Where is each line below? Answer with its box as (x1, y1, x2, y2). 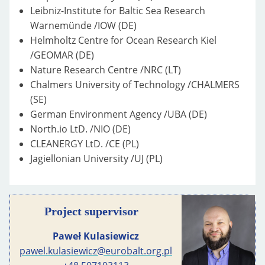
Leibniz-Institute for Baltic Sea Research (30, 4, 206, 17)
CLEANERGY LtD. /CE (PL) (30, 137, 140, 150)
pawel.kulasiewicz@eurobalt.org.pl (20, 244, 172, 257)
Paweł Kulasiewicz (53, 229, 139, 243)
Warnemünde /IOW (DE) (30, 18, 137, 32)
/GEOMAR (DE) (30, 48, 95, 62)
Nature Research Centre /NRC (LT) (30, 63, 182, 76)
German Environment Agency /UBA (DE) (30, 107, 208, 121)
